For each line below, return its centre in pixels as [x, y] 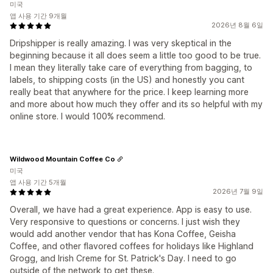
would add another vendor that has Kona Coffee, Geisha [123, 234]
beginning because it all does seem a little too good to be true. [135, 55]
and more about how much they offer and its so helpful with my [136, 104]
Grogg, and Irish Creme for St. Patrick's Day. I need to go [123, 258]
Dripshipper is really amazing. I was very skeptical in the [121, 43]
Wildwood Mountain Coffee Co [62, 159]
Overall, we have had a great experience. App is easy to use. [131, 210]
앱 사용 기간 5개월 [38, 183]
